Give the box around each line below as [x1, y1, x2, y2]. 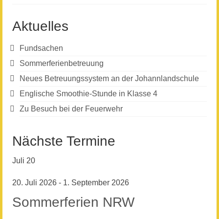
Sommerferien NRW [12, 195, 134, 210]
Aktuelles [12, 19, 68, 34]
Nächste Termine [12, 133, 115, 149]
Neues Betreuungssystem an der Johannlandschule [20, 74, 199, 83]
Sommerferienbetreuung [20, 59, 104, 67]
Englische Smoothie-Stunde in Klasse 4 [20, 89, 157, 98]
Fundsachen [20, 44, 63, 52]
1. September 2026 [63, 178, 129, 187]
